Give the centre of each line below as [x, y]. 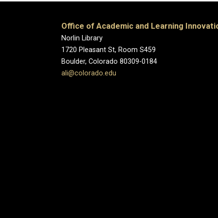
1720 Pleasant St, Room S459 [109, 50]
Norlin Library [82, 38]
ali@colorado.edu [89, 73]
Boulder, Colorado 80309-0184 [109, 62]
